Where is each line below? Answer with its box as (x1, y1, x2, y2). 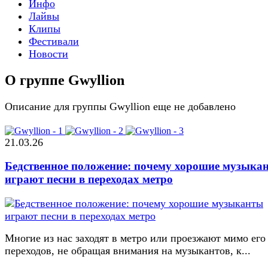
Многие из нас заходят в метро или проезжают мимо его (5, 232, 266, 245)
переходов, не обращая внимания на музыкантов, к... (5, 245, 251, 257)
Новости (29, 47, 68, 60)
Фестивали (29, 35, 79, 47)
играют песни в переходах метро (5, 173, 173, 186)
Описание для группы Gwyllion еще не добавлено (5, 100, 236, 112)
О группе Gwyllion (5, 72, 124, 88)
